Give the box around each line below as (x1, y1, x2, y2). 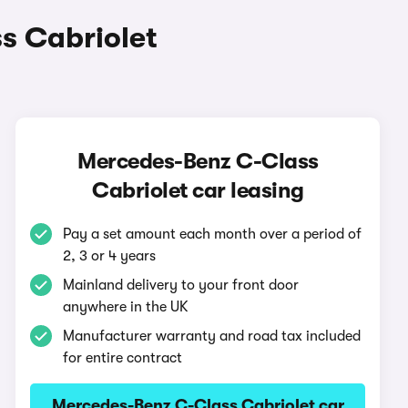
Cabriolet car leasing (92, 178, 304, 203)
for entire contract (63, 350, 183, 366)
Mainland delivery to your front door (63, 277, 300, 293)
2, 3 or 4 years (63, 248, 157, 264)
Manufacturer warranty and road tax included (63, 328, 362, 344)
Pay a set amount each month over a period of (63, 226, 362, 242)
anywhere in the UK (63, 299, 189, 315)
